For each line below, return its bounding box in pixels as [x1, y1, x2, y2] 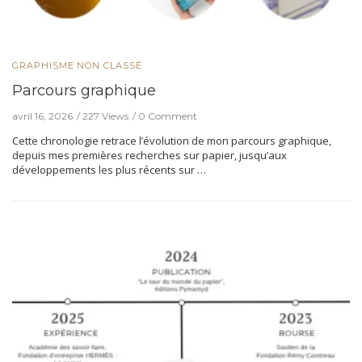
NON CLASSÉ [77, 60, 142, 72]
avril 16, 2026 [12, 110, 73, 123]
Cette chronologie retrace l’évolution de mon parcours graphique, [12, 133, 331, 149]
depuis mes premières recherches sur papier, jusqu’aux [12, 148, 287, 163]
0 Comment [138, 110, 197, 123]
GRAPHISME [12, 60, 74, 72]
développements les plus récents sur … [12, 162, 206, 178]
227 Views [82, 110, 128, 123]
